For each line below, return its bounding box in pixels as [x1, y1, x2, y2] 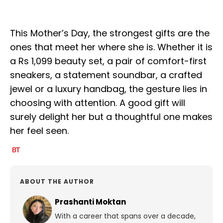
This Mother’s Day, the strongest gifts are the [10, 27, 210, 40]
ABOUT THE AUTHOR [20, 177, 94, 186]
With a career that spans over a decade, [55, 211, 196, 222]
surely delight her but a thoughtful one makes [10, 111, 213, 123]
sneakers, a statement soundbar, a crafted [10, 69, 202, 82]
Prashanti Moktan [55, 197, 126, 208]
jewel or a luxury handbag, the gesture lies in [10, 83, 207, 96]
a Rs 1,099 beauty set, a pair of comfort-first [10, 55, 207, 68]
